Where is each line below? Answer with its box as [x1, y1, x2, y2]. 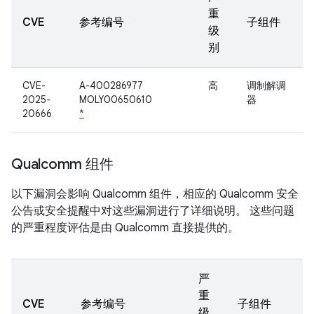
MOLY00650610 [79, 93, 152, 106]
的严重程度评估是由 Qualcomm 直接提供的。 [11, 221, 239, 235]
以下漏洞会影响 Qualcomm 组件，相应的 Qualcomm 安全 [11, 187, 299, 201]
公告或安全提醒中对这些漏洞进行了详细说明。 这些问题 [11, 204, 294, 218]
